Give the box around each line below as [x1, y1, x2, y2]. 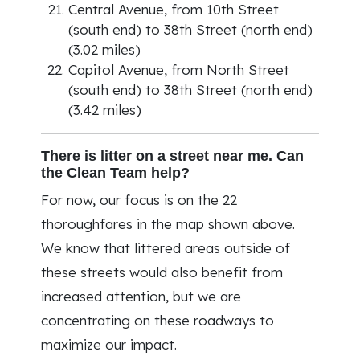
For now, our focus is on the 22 [41, 191, 237, 208]
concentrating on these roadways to [41, 312, 274, 329]
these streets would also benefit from [41, 264, 283, 280]
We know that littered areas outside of [41, 239, 290, 256]
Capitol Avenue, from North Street [68, 60, 289, 78]
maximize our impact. [41, 336, 177, 353]
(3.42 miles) [68, 100, 141, 118]
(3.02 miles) [68, 40, 141, 58]
